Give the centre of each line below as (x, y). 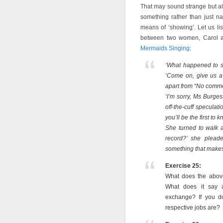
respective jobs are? (193, 208)
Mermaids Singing (165, 48)
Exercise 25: (183, 166)
